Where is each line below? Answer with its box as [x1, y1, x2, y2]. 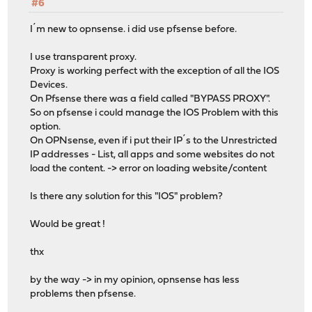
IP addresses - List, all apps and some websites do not [30, 149, 275, 160]
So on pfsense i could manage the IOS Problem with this [30, 107, 279, 118]
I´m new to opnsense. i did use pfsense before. [30, 24, 237, 35]
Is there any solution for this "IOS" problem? [30, 191, 224, 202]
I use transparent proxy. [30, 52, 137, 63]
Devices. [30, 79, 68, 91]
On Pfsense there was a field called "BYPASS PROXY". [30, 93, 271, 104]
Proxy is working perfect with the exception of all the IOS [30, 65, 280, 77]
